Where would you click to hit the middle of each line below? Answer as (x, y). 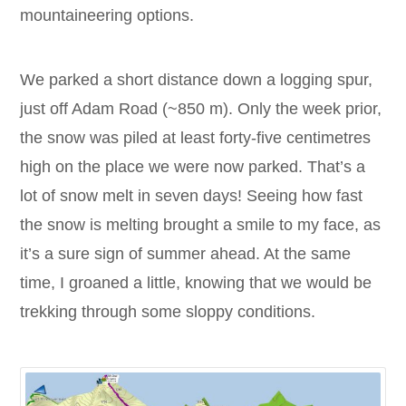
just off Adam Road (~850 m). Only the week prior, (201, 108)
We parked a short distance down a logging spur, (197, 79)
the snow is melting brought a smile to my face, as (201, 224)
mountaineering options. (107, 15)
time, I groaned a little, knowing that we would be (196, 282)
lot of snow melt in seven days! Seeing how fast (192, 195)
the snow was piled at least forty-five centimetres (196, 137)
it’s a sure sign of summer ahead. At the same (186, 253)
